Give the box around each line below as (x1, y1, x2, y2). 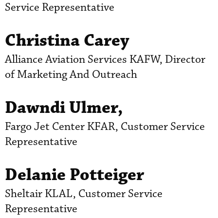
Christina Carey (5, 29, 129, 52)
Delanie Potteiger (5, 163, 144, 186)
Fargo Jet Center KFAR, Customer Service (5, 119, 205, 134)
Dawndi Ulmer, (5, 96, 123, 119)
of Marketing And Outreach (5, 67, 137, 82)
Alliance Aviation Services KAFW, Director (5, 52, 205, 67)
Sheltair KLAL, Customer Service (5, 186, 163, 201)
